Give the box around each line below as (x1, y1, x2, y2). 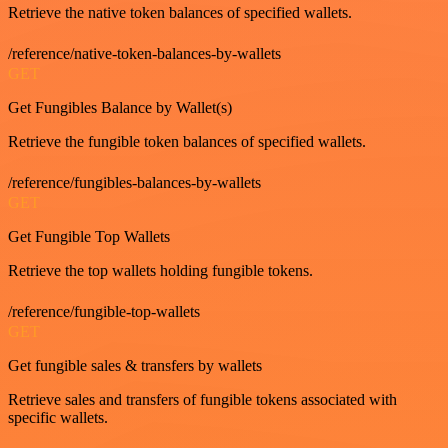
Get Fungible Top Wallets (8, 227, 170, 245)
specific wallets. (8, 408, 108, 426)
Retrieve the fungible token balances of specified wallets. (8, 132, 366, 150)
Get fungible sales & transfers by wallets (8, 356, 262, 374)
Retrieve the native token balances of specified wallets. (8, 3, 352, 21)
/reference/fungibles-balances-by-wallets (8, 173, 261, 191)
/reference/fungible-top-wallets (8, 302, 200, 320)
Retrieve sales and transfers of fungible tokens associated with (8, 390, 397, 408)
